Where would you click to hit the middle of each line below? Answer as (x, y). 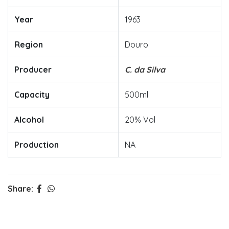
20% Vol (140, 120)
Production (37, 145)
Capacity (32, 95)
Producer (33, 70)
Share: (20, 189)
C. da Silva (145, 70)
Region (29, 44)
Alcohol (29, 120)
